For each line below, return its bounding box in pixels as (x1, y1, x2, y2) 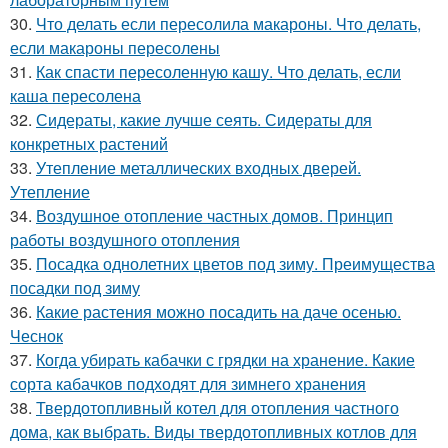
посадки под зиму (10, 276, 140, 299)
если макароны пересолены (10, 36, 220, 59)
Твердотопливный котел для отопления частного (36, 396, 399, 419)
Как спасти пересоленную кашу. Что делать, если (36, 60, 401, 83)
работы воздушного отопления (10, 228, 240, 251)
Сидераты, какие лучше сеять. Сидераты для (36, 108, 372, 131)
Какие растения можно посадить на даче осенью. (36, 300, 401, 323)
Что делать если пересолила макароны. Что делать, (36, 12, 421, 35)
